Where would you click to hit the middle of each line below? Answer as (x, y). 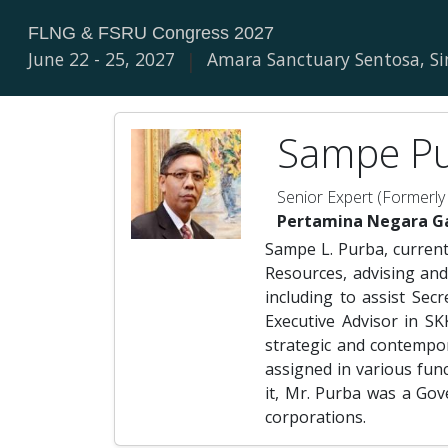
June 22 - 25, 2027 (101, 59)
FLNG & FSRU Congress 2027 (151, 33)
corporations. (315, 417)
